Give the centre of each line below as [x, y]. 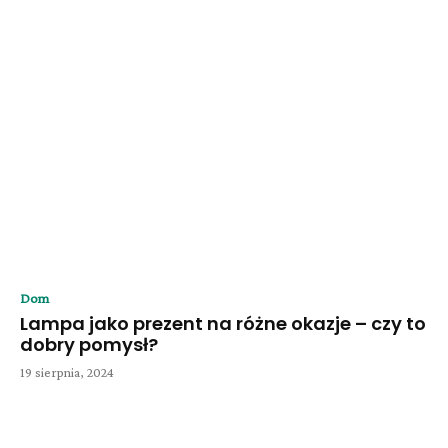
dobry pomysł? [89, 345]
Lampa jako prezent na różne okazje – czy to [223, 324]
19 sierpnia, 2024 [67, 372]
